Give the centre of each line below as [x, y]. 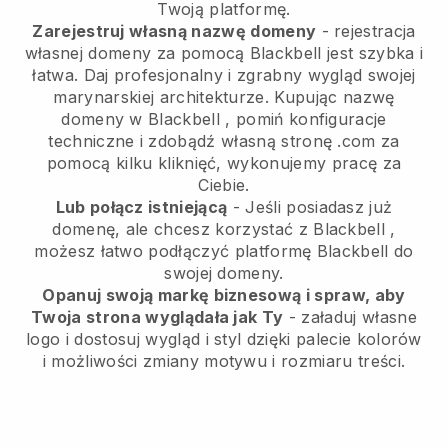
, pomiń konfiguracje [303, 119]
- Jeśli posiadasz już [310, 207]
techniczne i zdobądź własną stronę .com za [224, 141]
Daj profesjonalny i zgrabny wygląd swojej [249, 75]
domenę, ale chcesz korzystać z [183, 229]
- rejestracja [366, 31]
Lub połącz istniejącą [141, 207]
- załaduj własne [350, 317]
